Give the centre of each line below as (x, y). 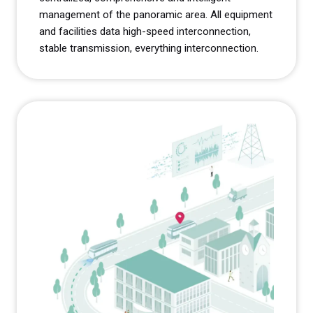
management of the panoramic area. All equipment (156, 15)
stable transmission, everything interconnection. (149, 49)
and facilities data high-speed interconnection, (145, 32)
